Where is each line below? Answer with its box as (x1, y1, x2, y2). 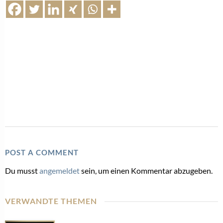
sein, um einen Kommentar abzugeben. (80, 166, 213, 176)
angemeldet (39, 166, 80, 176)
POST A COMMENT (5, 148, 79, 157)
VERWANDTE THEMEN (5, 196, 97, 206)
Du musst (5, 166, 39, 176)
